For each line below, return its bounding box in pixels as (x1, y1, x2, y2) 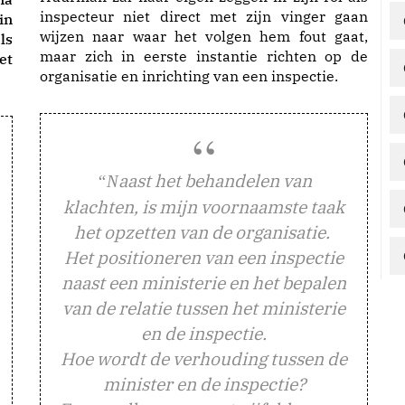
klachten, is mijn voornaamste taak (63, 195, 344, 218)
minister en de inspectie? (102, 372, 306, 395)
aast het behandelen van (118, 169, 312, 192)
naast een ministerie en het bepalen (61, 271, 346, 294)
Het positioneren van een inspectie (64, 246, 344, 268)
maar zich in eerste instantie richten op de (40, 47, 368, 65)
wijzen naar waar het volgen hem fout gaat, (40, 27, 368, 45)
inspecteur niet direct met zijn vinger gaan (40, 7, 368, 25)
